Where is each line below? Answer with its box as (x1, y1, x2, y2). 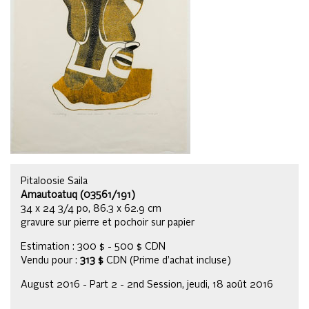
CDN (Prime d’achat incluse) (103, 255, 231, 266)
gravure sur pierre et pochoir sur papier (21, 217, 195, 228)
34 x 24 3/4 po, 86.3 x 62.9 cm (21, 203, 161, 214)
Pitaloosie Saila (21, 176, 88, 186)
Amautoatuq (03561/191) (21, 190, 135, 200)
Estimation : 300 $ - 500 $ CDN (21, 241, 166, 252)
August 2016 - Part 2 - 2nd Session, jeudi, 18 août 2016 (21, 279, 273, 290)
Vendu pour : (21, 255, 80, 266)
